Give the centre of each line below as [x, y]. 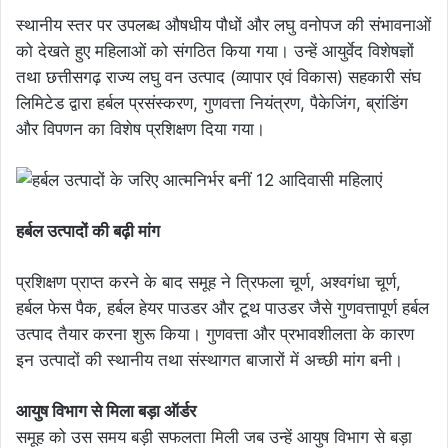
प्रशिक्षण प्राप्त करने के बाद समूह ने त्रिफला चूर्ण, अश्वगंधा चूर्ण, [208, 282]
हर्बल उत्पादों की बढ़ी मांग [88, 231]
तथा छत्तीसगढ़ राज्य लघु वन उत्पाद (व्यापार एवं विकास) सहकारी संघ [218, 77]
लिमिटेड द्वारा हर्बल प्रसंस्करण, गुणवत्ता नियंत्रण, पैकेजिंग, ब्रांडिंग [212, 103]
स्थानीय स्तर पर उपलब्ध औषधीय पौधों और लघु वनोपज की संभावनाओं [223, 25]
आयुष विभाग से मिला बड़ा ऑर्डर [106, 411]
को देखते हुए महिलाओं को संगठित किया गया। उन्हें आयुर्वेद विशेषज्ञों [215, 51]
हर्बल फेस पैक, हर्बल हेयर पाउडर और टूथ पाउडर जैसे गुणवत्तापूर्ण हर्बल [222, 308]
